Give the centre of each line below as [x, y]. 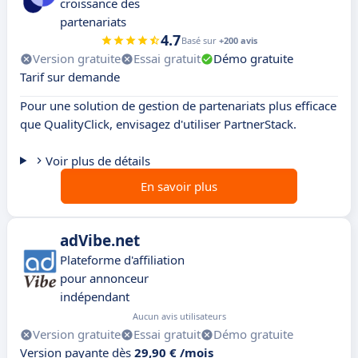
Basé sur [200, 41]
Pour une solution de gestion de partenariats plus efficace [178, 106]
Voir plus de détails [97, 161]
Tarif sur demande [70, 77]
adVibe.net [100, 241]
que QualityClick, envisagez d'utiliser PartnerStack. [158, 124]
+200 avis [238, 41]
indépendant [95, 297]
